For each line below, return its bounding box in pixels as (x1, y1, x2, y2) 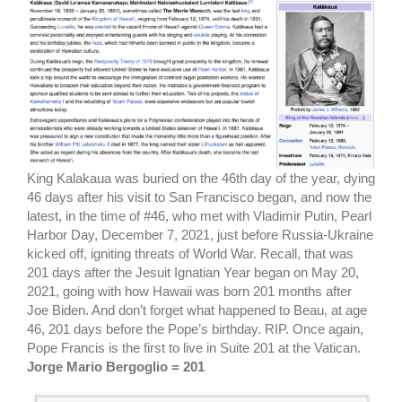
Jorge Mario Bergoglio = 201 (27, 359, 205, 374)
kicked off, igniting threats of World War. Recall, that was (27, 246, 354, 261)
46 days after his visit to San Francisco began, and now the (27, 189, 371, 205)
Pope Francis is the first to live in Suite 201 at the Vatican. (27, 340, 361, 355)
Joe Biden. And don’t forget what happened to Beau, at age (27, 302, 367, 318)
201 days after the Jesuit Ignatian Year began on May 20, (27, 265, 359, 280)
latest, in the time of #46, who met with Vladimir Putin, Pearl (27, 208, 371, 223)
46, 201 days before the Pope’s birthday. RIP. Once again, (27, 321, 363, 336)
